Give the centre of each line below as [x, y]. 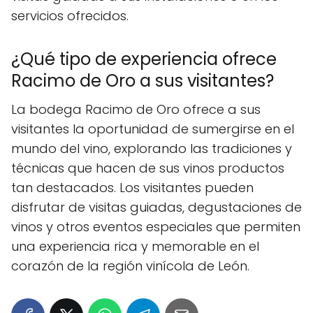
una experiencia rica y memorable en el [135, 246]
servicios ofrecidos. [70, 15]
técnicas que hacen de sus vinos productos [148, 168]
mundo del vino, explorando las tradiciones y [152, 148]
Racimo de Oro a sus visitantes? [143, 80]
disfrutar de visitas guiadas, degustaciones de [156, 207]
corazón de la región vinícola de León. [130, 265]
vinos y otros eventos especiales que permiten [156, 226]
